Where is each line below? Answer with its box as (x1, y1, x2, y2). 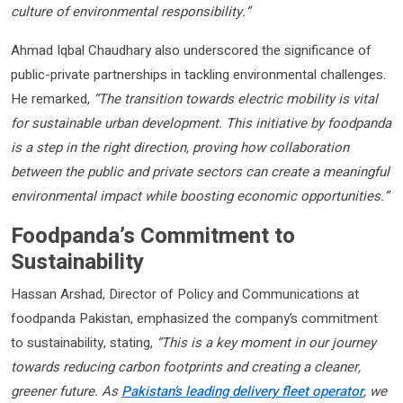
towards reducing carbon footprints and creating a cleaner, (11, 356, 361, 377)
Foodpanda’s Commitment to (11, 219, 295, 252)
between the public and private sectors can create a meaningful (11, 161, 390, 182)
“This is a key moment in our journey (157, 332, 376, 353)
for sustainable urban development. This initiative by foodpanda (11, 112, 391, 133)
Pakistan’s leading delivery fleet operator (121, 381, 363, 401)
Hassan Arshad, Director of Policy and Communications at (11, 283, 359, 304)
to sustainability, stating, (11, 332, 157, 353)
